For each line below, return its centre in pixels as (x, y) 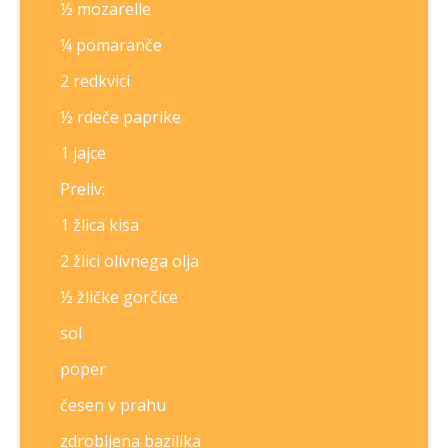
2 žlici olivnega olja (129, 261)
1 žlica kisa (99, 225)
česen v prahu (113, 405)
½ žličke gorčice (119, 297)
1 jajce (83, 153)
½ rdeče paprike (120, 117)
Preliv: (82, 189)
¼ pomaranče (111, 45)
